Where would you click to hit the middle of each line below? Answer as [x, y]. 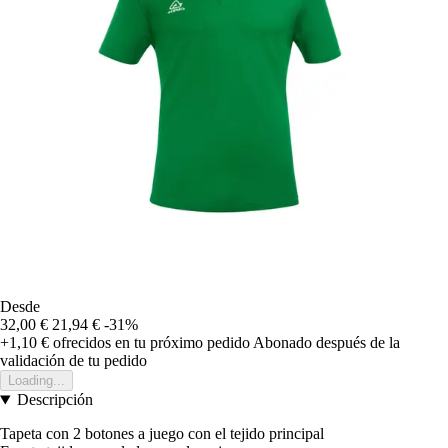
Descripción [54, 400]
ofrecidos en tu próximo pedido [149, 343]
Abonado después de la [326, 343]
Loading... [36, 381]
